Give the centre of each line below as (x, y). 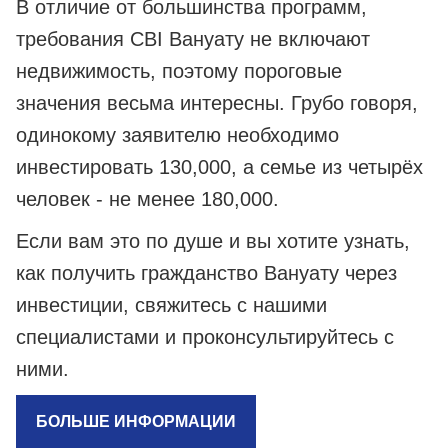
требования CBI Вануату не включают (193, 39)
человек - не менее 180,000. (147, 199)
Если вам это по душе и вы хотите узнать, (213, 241)
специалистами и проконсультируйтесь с (205, 337)
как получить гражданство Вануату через (206, 273)
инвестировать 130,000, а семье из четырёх (219, 167)
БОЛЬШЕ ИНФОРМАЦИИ (136, 422)
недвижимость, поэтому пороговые (179, 71)
